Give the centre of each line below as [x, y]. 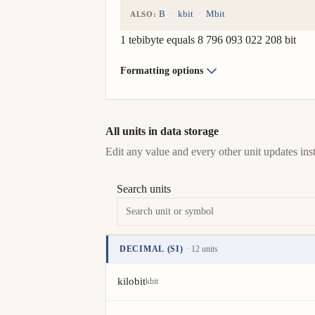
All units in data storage [162, 131]
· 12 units [202, 249]
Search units [144, 189]
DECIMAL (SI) [152, 249]
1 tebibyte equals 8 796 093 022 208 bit [208, 40]
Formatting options [162, 71]
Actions [176, 272]
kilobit [131, 281]
